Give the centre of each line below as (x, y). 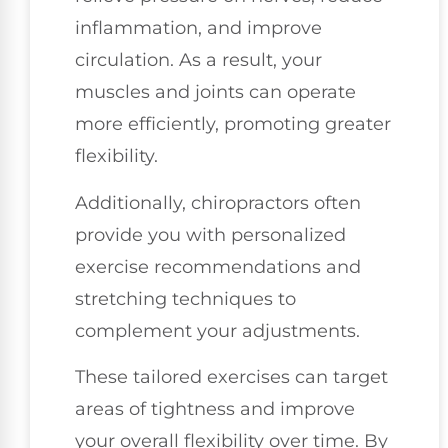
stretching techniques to (185, 298)
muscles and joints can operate (215, 92)
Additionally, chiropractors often (218, 202)
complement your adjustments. (217, 330)
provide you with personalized (210, 234)
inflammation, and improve (198, 28)
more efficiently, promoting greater (233, 124)
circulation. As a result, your (198, 60)
